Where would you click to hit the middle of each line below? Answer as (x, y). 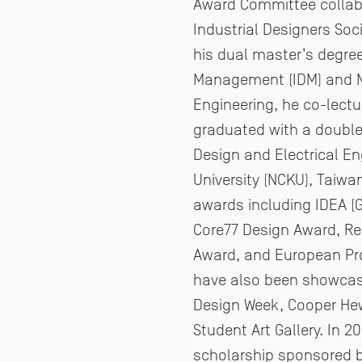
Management (241, 79)
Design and (234, 154)
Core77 (218, 229)
